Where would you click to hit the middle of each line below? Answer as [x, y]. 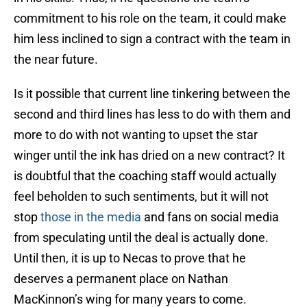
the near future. [56, 60]
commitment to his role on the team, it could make [150, 19]
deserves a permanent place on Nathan [121, 279]
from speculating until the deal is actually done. [141, 238]
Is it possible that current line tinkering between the [152, 94]
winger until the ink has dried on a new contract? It [149, 156]
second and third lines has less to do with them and [152, 114]
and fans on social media [210, 217]
